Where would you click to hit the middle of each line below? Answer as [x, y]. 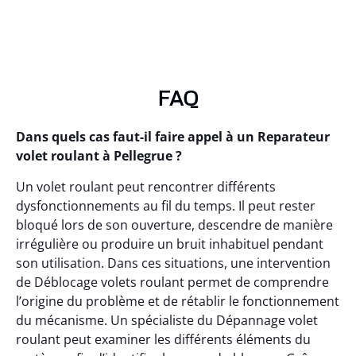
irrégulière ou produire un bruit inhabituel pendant [170, 244]
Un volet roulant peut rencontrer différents [146, 186]
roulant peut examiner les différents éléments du [163, 339]
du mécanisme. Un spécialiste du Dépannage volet [167, 320]
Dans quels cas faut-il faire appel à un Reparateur [173, 137]
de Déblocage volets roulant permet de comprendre [172, 282]
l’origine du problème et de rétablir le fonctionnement [178, 301]
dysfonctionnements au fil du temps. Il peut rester [166, 205]
